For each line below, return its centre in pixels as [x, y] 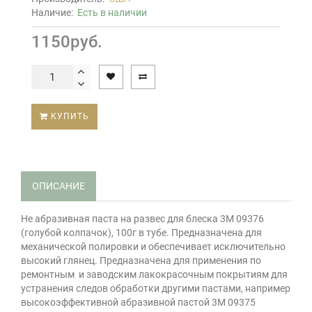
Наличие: [54, 13]
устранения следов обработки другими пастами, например [156, 289]
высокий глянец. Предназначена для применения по [141, 261]
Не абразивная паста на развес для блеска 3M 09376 [142, 219]
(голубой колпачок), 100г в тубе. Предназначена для [141, 233]
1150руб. [67, 42]
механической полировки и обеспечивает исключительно [153, 247]
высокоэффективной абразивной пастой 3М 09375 [138, 303]
